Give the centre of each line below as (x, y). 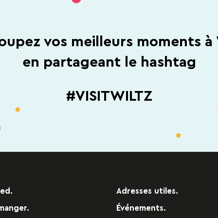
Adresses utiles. (147, 191)
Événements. (141, 208)
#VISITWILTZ (109, 96)
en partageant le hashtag (109, 63)
